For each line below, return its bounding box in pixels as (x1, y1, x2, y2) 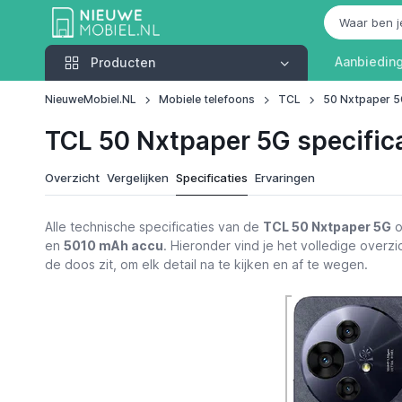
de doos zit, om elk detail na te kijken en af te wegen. (44, 257, 368, 272)
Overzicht (44, 170, 100, 185)
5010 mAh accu (63, 238, 163, 253)
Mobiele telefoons (159, 92, 256, 106)
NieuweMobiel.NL (44, 92, 136, 106)
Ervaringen (254, 170, 315, 185)
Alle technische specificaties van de (44, 219, 263, 234)
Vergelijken (106, 170, 169, 185)
